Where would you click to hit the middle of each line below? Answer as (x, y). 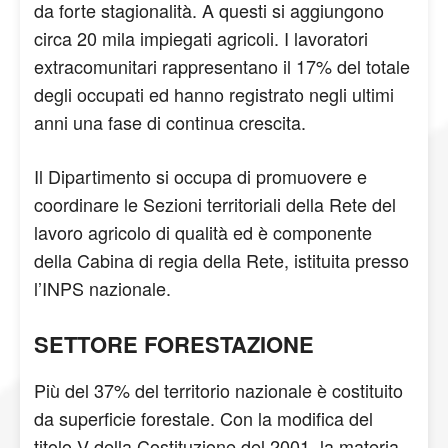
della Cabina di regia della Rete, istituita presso (221, 260)
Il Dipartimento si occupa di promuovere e (200, 176)
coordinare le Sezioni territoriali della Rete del (215, 204)
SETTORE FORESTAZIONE (174, 344)
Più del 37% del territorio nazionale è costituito (218, 390)
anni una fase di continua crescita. (172, 122)
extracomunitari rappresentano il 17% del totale (222, 66)
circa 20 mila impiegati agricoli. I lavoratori (201, 38)
